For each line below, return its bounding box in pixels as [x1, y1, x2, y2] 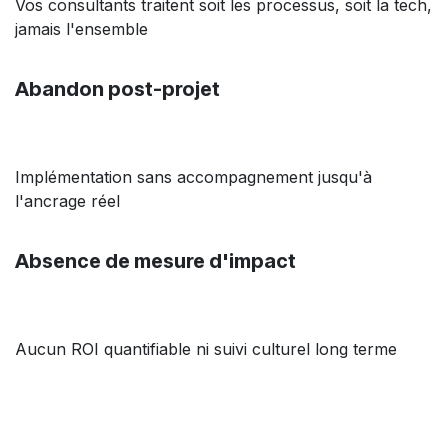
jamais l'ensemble [15, 18, 148, 39]
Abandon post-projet [15, 76, 220, 101]
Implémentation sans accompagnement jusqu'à [15, 166, 372, 187]
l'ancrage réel [15, 190, 120, 211]
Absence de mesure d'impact [15, 248, 296, 273]
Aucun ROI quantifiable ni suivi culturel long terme [15, 338, 397, 359]
